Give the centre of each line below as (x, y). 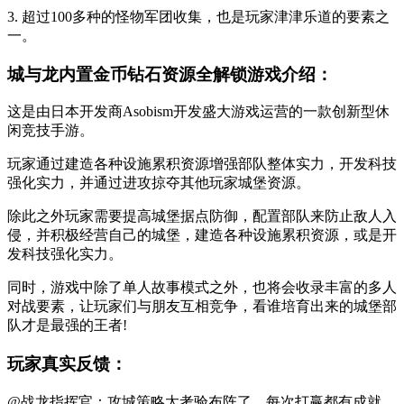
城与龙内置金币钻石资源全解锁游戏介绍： (170, 74)
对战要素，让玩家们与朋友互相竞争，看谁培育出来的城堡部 (202, 307)
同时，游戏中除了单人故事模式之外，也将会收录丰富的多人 (202, 288)
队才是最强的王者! (67, 326)
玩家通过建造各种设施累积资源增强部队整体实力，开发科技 (202, 164)
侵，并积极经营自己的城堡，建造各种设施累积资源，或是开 (202, 235)
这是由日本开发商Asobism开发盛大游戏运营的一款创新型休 (198, 112)
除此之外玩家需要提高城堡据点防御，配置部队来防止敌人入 (202, 216)
